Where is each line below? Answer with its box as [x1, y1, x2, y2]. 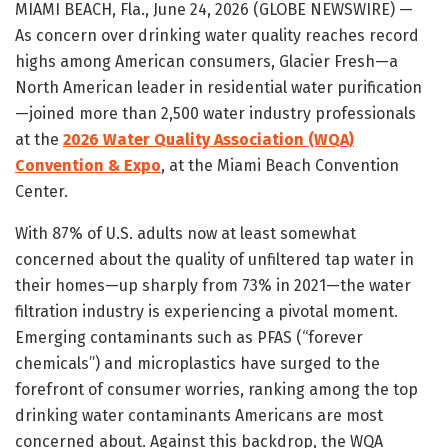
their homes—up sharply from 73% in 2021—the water [15, 275, 411, 295]
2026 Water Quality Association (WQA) [63, 129, 354, 149]
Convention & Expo [15, 155, 161, 175]
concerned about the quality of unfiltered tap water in [15, 249, 414, 269]
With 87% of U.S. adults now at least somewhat [15, 223, 356, 243]
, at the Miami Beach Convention [161, 155, 399, 175]
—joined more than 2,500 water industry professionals [15, 103, 416, 123]
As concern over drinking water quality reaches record [15, 25, 419, 45]
